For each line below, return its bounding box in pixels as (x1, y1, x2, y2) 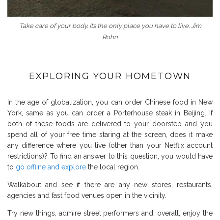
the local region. (86, 163, 139, 171)
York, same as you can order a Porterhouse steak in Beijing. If (7, 109, 213, 117)
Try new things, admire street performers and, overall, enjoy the (7, 209, 213, 218)
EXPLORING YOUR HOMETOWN (28, 71, 192, 82)
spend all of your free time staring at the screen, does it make (7, 131, 213, 139)
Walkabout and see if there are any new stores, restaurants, (7, 181, 213, 189)
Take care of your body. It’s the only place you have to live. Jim (19, 22, 201, 30)
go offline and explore (16, 163, 86, 171)
